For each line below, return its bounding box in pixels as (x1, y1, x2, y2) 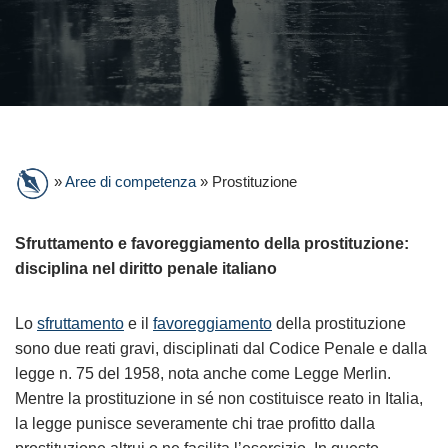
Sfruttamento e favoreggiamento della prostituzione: (15, 235, 409, 252)
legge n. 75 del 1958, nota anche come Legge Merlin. (15, 365, 391, 382)
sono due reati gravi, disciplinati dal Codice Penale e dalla (15, 340, 427, 357)
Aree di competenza (65, 173, 196, 191)
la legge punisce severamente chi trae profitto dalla (15, 415, 375, 432)
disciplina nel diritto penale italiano (15, 260, 277, 277)
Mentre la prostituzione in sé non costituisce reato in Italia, (15, 390, 423, 407)
